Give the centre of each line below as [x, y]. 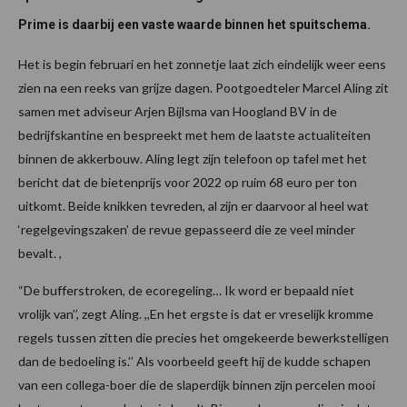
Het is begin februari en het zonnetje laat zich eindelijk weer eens [202, 65]
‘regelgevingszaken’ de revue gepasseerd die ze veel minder [187, 230]
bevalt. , [40, 253]
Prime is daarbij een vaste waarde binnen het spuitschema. [194, 25]
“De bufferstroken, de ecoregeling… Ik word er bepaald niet [186, 291]
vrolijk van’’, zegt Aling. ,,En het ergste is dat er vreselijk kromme [196, 314]
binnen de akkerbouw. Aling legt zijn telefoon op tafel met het [193, 159]
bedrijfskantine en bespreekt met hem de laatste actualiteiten [194, 135]
